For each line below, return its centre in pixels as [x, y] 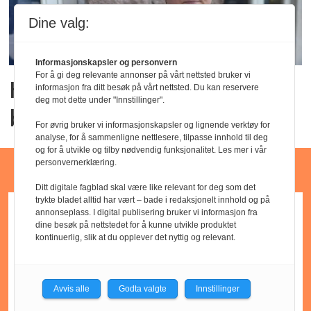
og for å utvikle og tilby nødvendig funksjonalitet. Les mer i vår [151, 150]
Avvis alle [72, 289]
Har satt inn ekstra [109, 90]
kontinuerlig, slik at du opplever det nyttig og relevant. [135, 237]
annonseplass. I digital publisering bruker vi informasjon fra [146, 212]
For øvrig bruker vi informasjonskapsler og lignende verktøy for [153, 125]
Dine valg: [59, 23]
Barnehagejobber [155, 173]
